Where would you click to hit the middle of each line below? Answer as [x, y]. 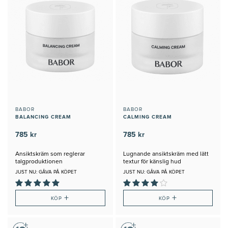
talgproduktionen [39, 162]
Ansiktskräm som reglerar [50, 154]
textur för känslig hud [152, 162]
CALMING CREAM [147, 117]
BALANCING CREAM [43, 117]
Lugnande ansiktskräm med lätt [166, 154]
